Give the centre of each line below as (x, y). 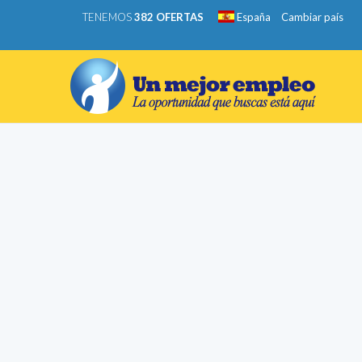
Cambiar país (312, 17)
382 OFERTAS (169, 17)
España (253, 17)
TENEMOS (108, 17)
